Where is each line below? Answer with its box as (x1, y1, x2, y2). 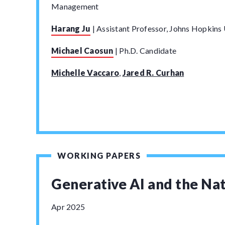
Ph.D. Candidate (118, 46, 176, 55)
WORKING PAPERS (57, 151, 141, 160)
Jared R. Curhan (122, 68, 184, 77)
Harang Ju (51, 24, 91, 33)
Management (51, 2, 99, 11)
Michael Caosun (51, 46, 114, 55)
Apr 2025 (51, 202, 85, 211)
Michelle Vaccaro (51, 68, 119, 77)
